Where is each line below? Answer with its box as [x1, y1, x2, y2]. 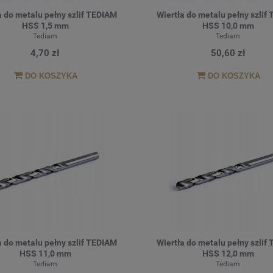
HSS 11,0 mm [19, 249, 71, 259]
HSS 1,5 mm [21, 20, 69, 30]
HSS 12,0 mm [202, 249, 254, 259]
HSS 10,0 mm [202, 20, 254, 30]
